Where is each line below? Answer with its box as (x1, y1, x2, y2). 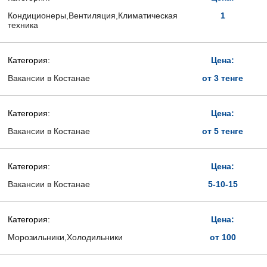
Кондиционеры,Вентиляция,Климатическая (7, 11, 178, 20)
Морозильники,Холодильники (7, 232, 123, 242)
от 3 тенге (202, 73, 244, 83)
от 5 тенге (202, 126, 244, 136)
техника (7, 20, 38, 30)
